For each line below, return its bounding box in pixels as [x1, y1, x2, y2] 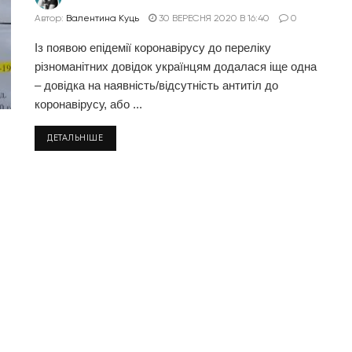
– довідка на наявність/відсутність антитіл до [35, 79, 278, 92]
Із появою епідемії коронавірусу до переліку [35, 41, 271, 54]
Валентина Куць [66, 13, 139, 24]
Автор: [35, 13, 64, 24]
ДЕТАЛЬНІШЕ [47, 133, 104, 143]
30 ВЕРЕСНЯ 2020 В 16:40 [156, 13, 269, 24]
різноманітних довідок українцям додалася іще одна [35, 60, 317, 73]
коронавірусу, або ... [35, 97, 142, 111]
